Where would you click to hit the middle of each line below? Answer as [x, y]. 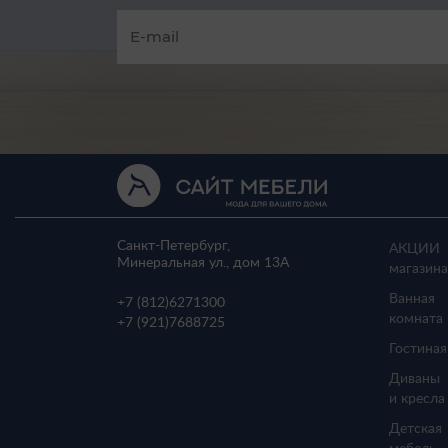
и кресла [417, 399]
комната [416, 319]
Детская [415, 429]
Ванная [412, 299]
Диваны [414, 379]
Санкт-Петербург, [173, 246]
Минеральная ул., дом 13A [203, 263]
